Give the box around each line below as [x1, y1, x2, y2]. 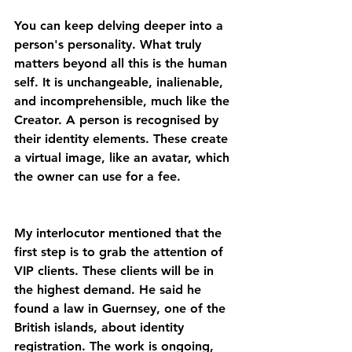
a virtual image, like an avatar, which [14, 150, 233, 165]
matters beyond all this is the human [14, 56, 231, 71]
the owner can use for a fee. [14, 169, 185, 184]
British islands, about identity [14, 320, 188, 335]
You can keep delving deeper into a [14, 18, 227, 33]
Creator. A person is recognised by [14, 112, 222, 127]
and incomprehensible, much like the [14, 93, 233, 108]
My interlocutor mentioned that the [14, 225, 225, 240]
